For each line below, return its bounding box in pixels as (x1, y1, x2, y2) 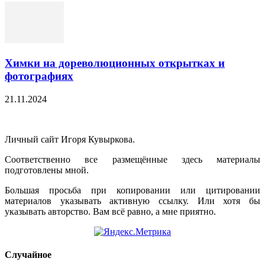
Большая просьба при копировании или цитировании (5, 185, 260, 195)
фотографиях (5, 70, 73, 83)
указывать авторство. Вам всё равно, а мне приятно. (5, 206, 216, 216)
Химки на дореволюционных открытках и (5, 57, 225, 70)
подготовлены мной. (5, 164, 89, 175)
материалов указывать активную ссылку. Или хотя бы (5, 195, 260, 206)
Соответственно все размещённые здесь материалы (5, 154, 260, 164)
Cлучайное (5, 250, 51, 260)
